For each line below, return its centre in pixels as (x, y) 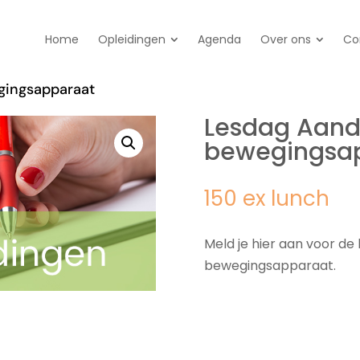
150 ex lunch (266, 198)
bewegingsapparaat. (270, 266)
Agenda (219, 39)
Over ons (286, 39)
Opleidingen (132, 39)
